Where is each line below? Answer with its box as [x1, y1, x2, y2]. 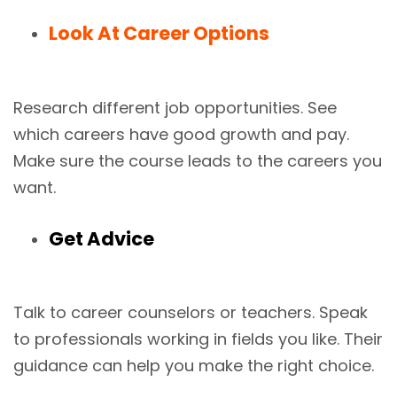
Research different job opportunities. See [13, 96, 337, 119]
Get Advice [49, 225, 154, 252]
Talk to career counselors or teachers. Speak [13, 300, 368, 323]
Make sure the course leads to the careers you [13, 149, 382, 172]
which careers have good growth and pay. [13, 122, 349, 145]
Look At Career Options [49, 20, 269, 47]
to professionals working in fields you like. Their [13, 327, 383, 350]
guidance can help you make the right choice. [13, 354, 374, 377]
